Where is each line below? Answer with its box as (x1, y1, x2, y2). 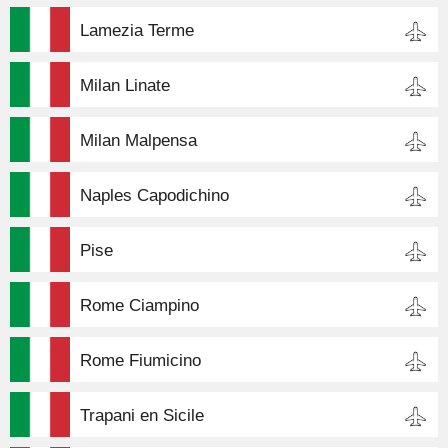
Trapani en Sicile (80, 405, 204, 425)
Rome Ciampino (80, 295, 199, 315)
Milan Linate (80, 75, 170, 95)
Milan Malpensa (80, 130, 197, 150)
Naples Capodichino (80, 185, 229, 205)
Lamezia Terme (80, 20, 194, 40)
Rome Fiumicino (80, 350, 201, 370)
